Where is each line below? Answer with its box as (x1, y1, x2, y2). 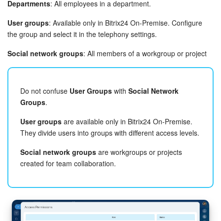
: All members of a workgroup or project (83, 48, 207, 58)
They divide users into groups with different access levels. (20, 127, 199, 138)
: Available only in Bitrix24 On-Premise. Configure (49, 17, 202, 28)
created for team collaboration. (20, 158, 116, 168)
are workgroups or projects (96, 147, 182, 157)
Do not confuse (20, 85, 70, 96)
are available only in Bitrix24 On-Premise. (62, 116, 192, 126)
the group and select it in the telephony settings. (7, 29, 157, 39)
